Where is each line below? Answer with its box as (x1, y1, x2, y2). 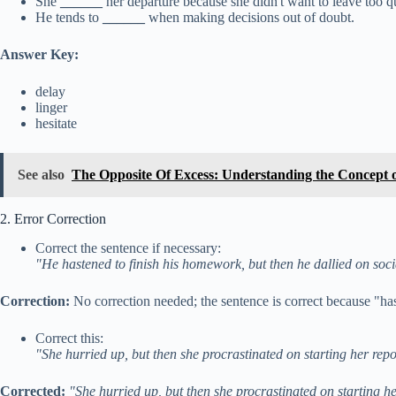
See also (18, 167, 65, 183)
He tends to (35, 10, 103, 26)
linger (35, 100, 67, 116)
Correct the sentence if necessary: (35, 240, 221, 256)
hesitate (35, 116, 77, 132)
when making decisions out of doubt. (145, 10, 354, 26)
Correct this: (35, 331, 103, 346)
